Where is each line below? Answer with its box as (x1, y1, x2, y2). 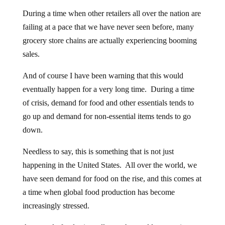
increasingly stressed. (22, 201, 89, 210)
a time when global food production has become (22, 188, 175, 197)
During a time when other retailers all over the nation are (22, 9, 201, 18)
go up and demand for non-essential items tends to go (22, 112, 191, 121)
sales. (22, 50, 40, 59)
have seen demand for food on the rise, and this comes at (22, 174, 201, 183)
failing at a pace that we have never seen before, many (22, 23, 194, 32)
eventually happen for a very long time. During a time (22, 85, 194, 94)
